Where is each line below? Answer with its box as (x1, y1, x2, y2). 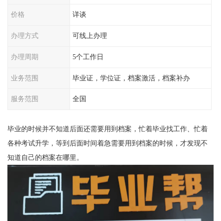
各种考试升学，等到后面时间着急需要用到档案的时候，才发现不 (7, 139, 208, 147)
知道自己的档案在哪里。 (7, 153, 83, 162)
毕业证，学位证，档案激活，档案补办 (73, 74, 190, 82)
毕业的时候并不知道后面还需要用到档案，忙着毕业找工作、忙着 (7, 125, 208, 133)
